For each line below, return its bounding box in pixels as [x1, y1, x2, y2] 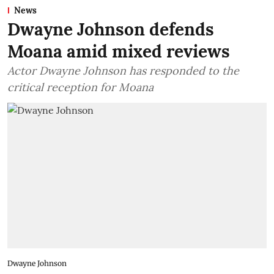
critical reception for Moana [7, 80, 154, 94]
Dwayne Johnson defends [7, 18, 214, 40]
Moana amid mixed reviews [7, 40, 230, 62]
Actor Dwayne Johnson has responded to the [7, 63, 239, 78]
